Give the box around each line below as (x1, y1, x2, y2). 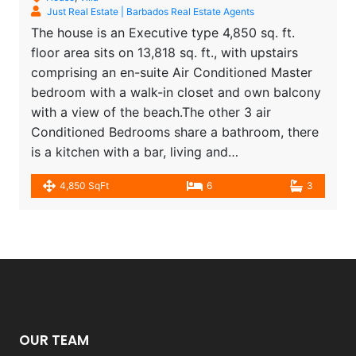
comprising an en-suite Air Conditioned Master (31, 64, 312, 80)
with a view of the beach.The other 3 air (31, 103, 271, 120)
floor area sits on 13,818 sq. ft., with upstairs (31, 44, 298, 60)
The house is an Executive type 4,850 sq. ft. (31, 24, 295, 41)
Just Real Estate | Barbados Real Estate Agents (47, 5, 254, 17)
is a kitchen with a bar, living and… (31, 143, 238, 160)
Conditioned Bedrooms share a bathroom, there (31, 123, 319, 140)
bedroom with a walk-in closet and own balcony (31, 83, 321, 100)
